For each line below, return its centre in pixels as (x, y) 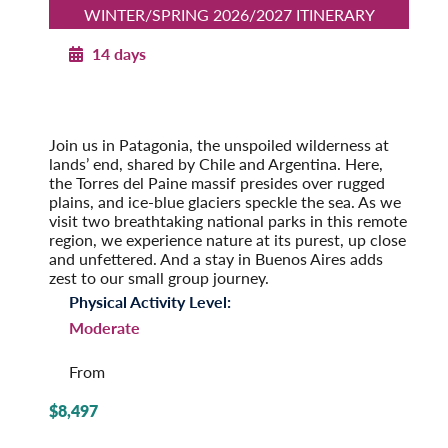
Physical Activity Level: (150, 302)
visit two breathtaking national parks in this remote (228, 221)
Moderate (104, 328)
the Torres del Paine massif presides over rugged (217, 183)
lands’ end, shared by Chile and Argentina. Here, (216, 164)
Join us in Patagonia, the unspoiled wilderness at (219, 145)
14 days (117, 54)
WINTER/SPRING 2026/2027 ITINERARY (229, 15)
